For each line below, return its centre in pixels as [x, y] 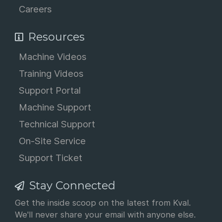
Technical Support [57, 124]
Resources [55, 37]
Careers [35, 9]
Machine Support [55, 107]
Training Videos [51, 73]
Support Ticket [51, 158]
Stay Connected [71, 185]
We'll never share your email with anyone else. [105, 215]
